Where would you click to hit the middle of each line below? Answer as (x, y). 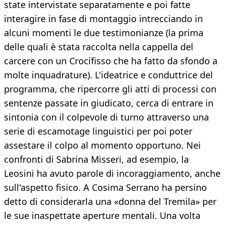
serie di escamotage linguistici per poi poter (98, 131)
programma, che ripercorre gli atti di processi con (110, 89)
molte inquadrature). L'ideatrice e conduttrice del (108, 75)
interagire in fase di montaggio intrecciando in (103, 19)
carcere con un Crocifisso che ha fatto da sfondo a (111, 61)
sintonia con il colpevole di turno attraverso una (106, 117)
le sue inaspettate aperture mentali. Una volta (102, 216)
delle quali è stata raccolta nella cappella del (99, 47)
